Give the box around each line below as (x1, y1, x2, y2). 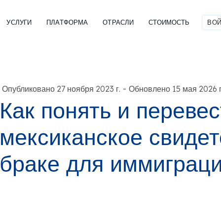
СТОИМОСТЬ (148, 18, 190, 26)
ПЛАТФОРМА (46, 18, 88, 26)
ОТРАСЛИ (103, 18, 134, 26)
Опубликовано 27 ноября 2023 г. (1, 83, 120, 94)
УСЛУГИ (6, 18, 32, 26)
